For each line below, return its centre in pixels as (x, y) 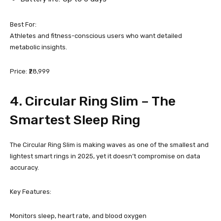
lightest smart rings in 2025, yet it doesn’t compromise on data (105, 156)
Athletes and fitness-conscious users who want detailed (96, 36)
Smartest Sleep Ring (75, 120)
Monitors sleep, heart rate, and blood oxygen (78, 216)
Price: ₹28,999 (30, 71)
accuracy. (24, 167)
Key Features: (31, 192)
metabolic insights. (38, 47)
